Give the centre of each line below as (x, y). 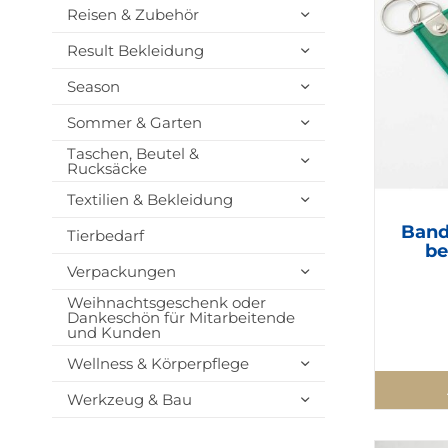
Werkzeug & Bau (129, 400)
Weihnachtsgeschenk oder (166, 303)
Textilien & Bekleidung (149, 200)
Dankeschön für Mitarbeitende (180, 318)
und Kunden (113, 333)
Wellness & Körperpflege (157, 364)
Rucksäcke (106, 169)
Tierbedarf (105, 236)
